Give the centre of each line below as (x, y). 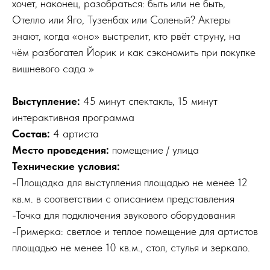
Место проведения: (62, 150)
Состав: (33, 134)
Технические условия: (66, 166)
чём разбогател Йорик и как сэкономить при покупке (134, 52)
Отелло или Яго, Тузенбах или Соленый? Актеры (121, 20)
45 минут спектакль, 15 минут (149, 101)
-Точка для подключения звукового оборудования (124, 215)
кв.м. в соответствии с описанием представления (123, 199)
